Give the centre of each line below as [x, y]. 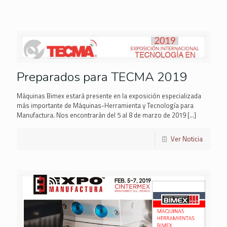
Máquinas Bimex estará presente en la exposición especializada [109, 96]
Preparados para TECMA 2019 [102, 77]
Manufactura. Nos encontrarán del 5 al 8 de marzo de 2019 [101, 115]
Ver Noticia [187, 139]
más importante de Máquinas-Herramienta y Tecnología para [105, 106]
